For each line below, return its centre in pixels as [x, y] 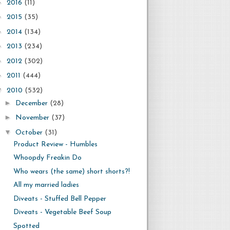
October [30, 132]
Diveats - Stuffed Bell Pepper [60, 199]
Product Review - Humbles [55, 144]
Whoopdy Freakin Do [47, 158]
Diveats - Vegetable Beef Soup [62, 212]
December [32, 103]
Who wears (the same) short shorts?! [71, 171]
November [33, 118]
